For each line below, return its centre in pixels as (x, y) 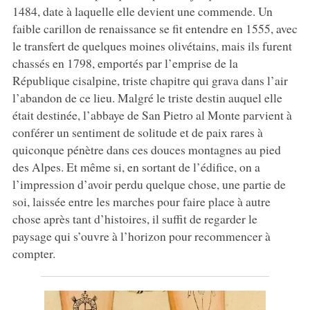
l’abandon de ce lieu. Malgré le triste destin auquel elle (147, 98)
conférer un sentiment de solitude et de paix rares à (137, 133)
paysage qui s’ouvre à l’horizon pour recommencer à (141, 236)
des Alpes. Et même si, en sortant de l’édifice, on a (136, 167)
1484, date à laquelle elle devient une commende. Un (142, 11)
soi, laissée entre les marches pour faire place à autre (141, 202)
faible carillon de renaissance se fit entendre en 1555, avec (155, 29)
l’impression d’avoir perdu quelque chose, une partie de (149, 184)
